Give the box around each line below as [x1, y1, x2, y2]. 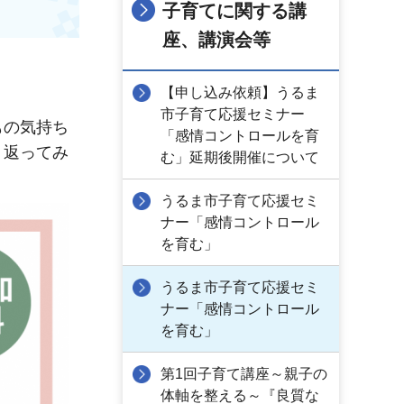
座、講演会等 [162, 30, 271, 50]
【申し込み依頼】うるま [161, 85, 319, 100]
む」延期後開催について [161, 150, 319, 165]
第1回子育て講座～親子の [161, 366, 327, 381]
